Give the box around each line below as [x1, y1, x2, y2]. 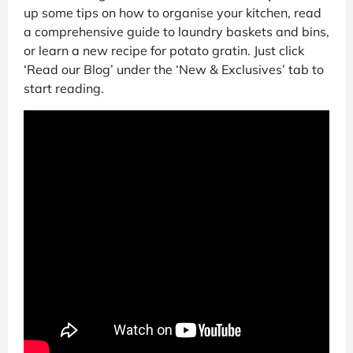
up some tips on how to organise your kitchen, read [24, 4, 321, 20]
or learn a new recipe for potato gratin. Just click [24, 42, 304, 58]
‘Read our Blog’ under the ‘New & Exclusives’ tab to [24, 61, 324, 77]
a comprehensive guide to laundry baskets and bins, [24, 23, 329, 39]
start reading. [24, 80, 104, 96]
